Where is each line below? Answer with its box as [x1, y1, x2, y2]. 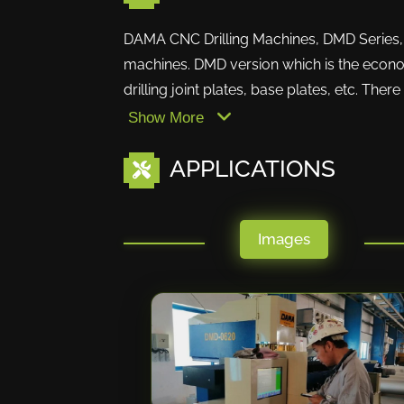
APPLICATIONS [164, 155, 335, 182]
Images [258, 230, 311, 248]
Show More [128, 109, 208, 126]
